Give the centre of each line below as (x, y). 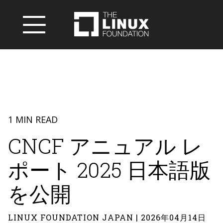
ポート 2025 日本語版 (109, 169)
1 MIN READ (33, 119)
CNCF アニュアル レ (105, 146)
